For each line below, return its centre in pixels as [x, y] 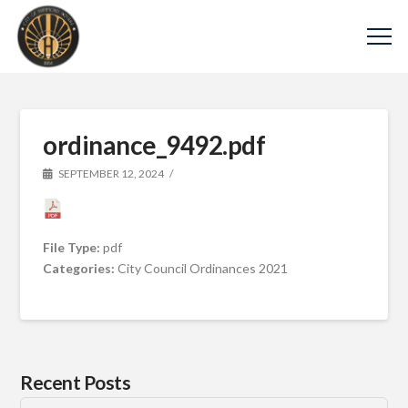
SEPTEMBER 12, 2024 [111, 173]
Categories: [81, 268]
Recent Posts [76, 382]
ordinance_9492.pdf [154, 145]
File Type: [73, 247]
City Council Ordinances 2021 [203, 268]
